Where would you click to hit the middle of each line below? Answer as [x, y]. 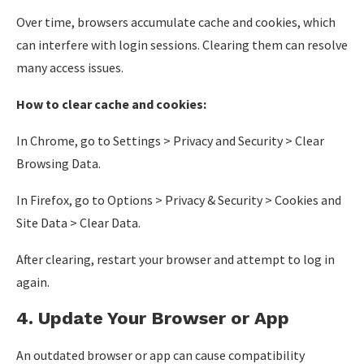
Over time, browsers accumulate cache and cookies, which [176, 22]
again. [33, 282]
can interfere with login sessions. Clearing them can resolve [182, 45]
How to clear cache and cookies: [111, 104]
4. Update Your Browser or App [153, 318]
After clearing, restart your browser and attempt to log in [175, 259]
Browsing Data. [58, 163]
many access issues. [70, 67]
